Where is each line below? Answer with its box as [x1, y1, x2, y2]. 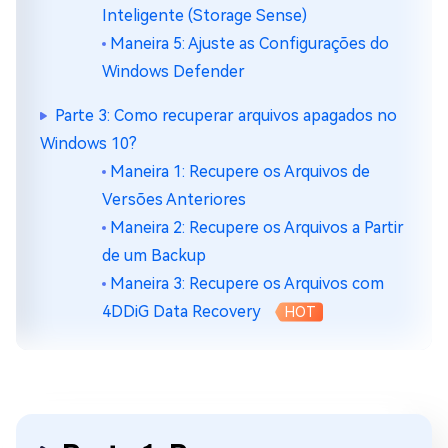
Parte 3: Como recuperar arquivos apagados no [55, 106, 397, 125]
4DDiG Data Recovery [102, 302, 261, 321]
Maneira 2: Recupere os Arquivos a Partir [110, 218, 404, 237]
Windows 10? [40, 134, 137, 153]
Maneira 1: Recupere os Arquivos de [110, 162, 370, 181]
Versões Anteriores [102, 190, 246, 209]
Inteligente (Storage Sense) [102, 6, 307, 25]
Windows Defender [102, 62, 245, 81]
